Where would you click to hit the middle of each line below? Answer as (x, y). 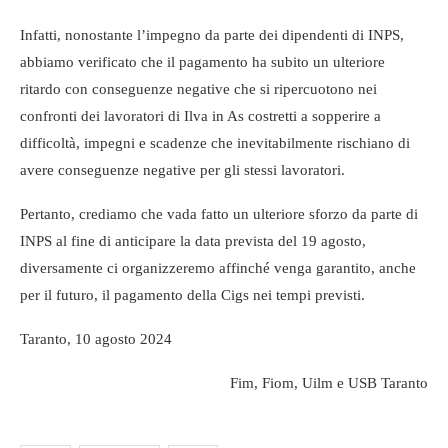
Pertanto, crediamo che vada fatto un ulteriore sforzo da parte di (219, 213)
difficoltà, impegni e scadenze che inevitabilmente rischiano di (215, 142)
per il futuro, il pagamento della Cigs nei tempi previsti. (192, 294)
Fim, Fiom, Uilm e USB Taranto (329, 382)
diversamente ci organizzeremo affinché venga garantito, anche (218, 267)
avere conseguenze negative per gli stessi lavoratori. (182, 169)
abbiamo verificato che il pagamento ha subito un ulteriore (202, 61)
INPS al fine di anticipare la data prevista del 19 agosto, (193, 240)
